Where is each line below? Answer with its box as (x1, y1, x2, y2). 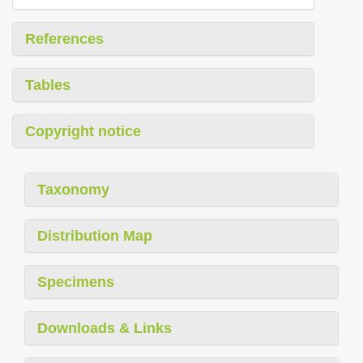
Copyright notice (25, 122, 141, 139)
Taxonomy (37, 181, 109, 198)
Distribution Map (37, 227, 152, 244)
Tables (25, 76, 70, 93)
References (25, 30, 104, 47)
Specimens (37, 273, 114, 290)
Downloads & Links (37, 319, 172, 336)
